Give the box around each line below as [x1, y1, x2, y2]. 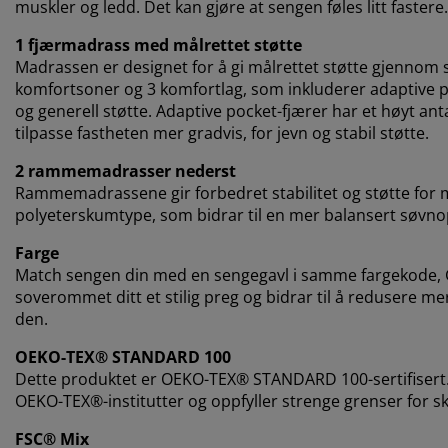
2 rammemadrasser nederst [15, 159, 236, 182]
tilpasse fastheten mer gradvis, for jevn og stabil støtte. [15, 121, 429, 144]
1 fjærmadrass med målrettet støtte [15, 33, 302, 56]
